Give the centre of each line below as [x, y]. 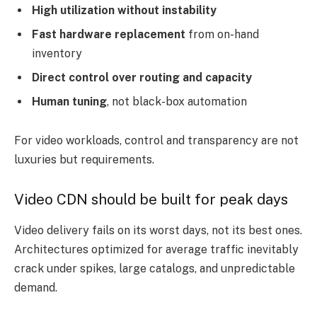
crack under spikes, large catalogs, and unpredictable [155, 269]
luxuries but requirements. [84, 160]
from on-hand [222, 34]
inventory [57, 53]
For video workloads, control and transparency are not [156, 141]
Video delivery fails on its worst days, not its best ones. [158, 231]
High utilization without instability [124, 10]
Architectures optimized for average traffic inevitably [156, 250]
